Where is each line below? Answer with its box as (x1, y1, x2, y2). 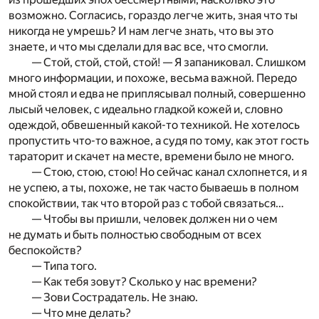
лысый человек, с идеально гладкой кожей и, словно (9, 102, 283, 116)
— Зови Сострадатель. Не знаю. (31, 290, 198, 304)
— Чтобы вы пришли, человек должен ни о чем (31, 211, 278, 226)
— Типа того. (31, 258, 97, 273)
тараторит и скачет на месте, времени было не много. (9, 149, 294, 163)
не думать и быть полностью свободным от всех (9, 227, 261, 241)
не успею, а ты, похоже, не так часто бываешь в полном (9, 180, 299, 194)
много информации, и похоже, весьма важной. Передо (9, 70, 297, 85)
